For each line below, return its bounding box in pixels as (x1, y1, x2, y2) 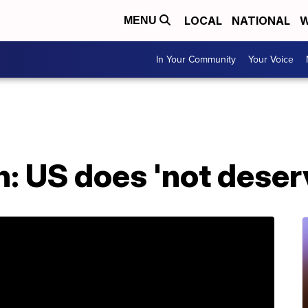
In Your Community (156, 52, 236, 67)
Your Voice (248, 52, 294, 67)
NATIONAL (232, 14, 290, 27)
